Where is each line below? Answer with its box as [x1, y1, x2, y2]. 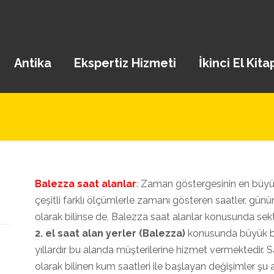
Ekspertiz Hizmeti [73, 56, 176, 70]
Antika [13, 56, 51, 70]
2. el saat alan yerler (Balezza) [35, 228, 188, 239]
